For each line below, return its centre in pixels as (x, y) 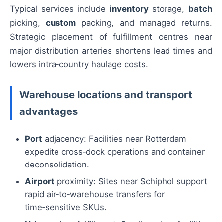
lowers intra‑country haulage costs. (79, 64)
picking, (28, 23)
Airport (40, 182)
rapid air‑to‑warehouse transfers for (95, 194)
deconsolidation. (57, 165)
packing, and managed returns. (144, 23)
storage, (168, 9)
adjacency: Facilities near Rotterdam (114, 139)
